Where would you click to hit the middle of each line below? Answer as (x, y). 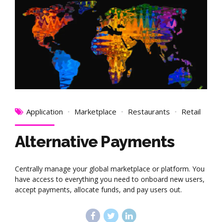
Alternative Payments (95, 142)
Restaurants (149, 112)
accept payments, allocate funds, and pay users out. (98, 190)
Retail (191, 112)
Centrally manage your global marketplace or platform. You (110, 169)
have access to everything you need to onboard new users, (110, 179)
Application (45, 112)
